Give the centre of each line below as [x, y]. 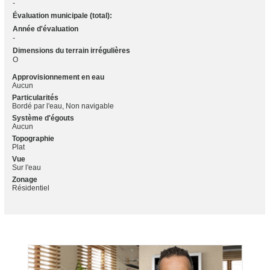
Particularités [35, 97]
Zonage [24, 179]
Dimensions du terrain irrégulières [71, 50]
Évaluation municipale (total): [62, 15]
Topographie [33, 138]
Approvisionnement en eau [58, 77]
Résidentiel [30, 188]
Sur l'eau [26, 167]
